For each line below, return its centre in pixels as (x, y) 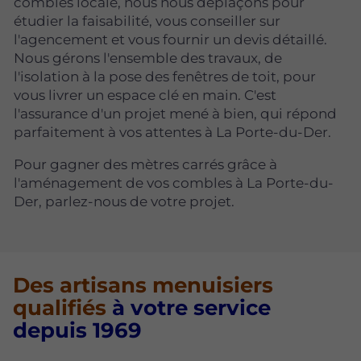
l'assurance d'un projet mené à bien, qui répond (175, 113)
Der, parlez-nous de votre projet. (124, 201)
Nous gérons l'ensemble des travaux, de (148, 58)
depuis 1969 (77, 331)
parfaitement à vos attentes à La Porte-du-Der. (172, 132)
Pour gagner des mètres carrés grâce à (145, 164)
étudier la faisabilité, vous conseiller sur (147, 21)
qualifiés (60, 308)
